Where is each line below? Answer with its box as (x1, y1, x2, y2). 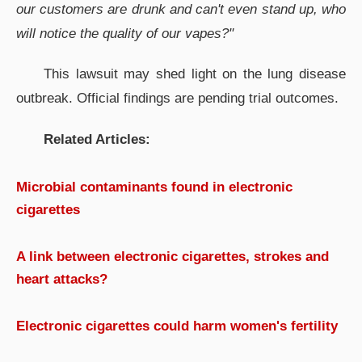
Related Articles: (44, 131, 150, 147)
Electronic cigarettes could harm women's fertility (16, 318, 338, 334)
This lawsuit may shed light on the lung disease (44, 66, 346, 82)
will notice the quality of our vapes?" (16, 25, 234, 41)
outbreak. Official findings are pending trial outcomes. (16, 90, 339, 107)
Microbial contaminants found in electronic (16, 179, 293, 195)
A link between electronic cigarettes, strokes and (16, 248, 329, 264)
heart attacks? (16, 271, 107, 287)
